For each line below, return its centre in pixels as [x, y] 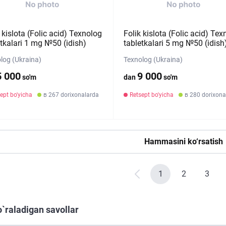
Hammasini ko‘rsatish [184, 142]
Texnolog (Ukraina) [153, 60]
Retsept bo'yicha [151, 95]
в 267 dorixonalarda [71, 95]
